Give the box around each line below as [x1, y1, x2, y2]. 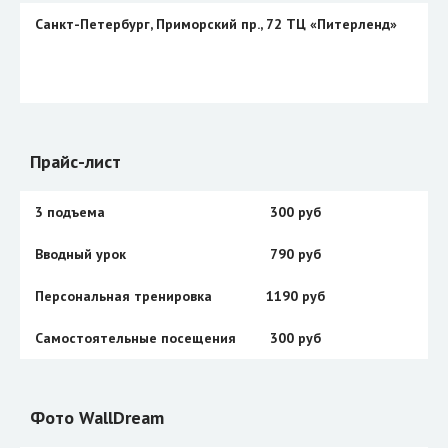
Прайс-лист [30, 149, 121, 173]
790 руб [270, 244, 321, 263]
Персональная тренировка [34, 286, 212, 305]
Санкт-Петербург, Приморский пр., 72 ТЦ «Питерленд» [34, 14, 397, 33]
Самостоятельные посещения [34, 328, 236, 347]
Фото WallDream [30, 405, 164, 429]
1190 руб [266, 286, 325, 305]
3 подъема [34, 202, 105, 221]
